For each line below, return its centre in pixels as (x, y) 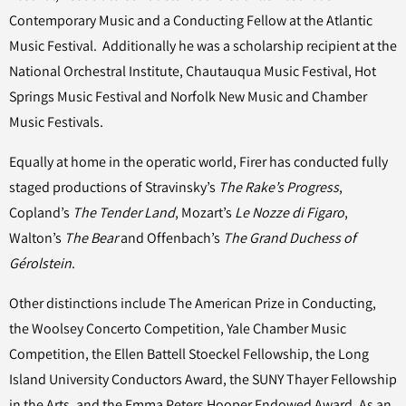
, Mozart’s (205, 213)
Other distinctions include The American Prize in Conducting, (193, 303)
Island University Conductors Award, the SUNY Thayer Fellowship (203, 379)
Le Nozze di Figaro (290, 213)
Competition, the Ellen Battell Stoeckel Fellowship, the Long (189, 354)
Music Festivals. (59, 122)
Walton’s (37, 238)
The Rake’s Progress (279, 187)
